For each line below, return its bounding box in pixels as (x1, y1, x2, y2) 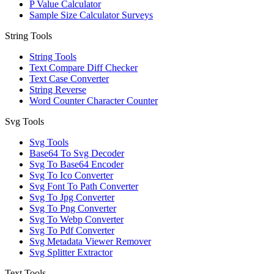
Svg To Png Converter (29, 203, 116, 214)
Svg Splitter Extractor (29, 247, 113, 258)
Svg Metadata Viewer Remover (29, 236, 151, 247)
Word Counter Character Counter (29, 95, 158, 106)
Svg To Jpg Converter (29, 192, 114, 203)
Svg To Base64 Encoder (29, 159, 124, 170)
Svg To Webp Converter (29, 214, 124, 225)
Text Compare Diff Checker (29, 62, 138, 73)
